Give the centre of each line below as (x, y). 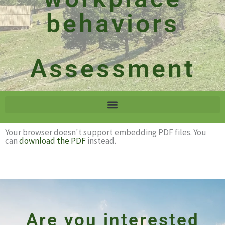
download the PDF (52, 141)
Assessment (113, 69)
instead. (101, 141)
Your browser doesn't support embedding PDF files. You (106, 132)
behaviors (113, 24)
